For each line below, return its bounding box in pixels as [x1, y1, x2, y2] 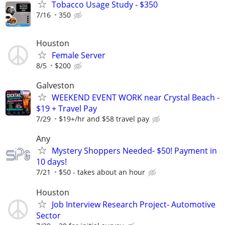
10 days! [36, 156, 67, 168]
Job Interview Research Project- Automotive [52, 198, 215, 210]
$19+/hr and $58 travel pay [59, 114, 149, 124]
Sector [36, 209, 61, 221]
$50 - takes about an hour [59, 167, 145, 177]
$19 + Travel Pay [36, 103, 97, 115]
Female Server [52, 50, 105, 61]
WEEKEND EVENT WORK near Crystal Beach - [52, 92, 219, 103]
